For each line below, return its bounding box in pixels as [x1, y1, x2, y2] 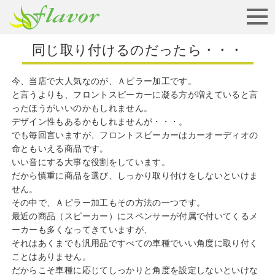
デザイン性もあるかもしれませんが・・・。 [11, 117, 188, 126]
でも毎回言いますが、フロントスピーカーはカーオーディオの [11, 130, 258, 140]
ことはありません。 [11, 252, 91, 261]
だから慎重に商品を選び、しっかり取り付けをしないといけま [11, 171, 258, 180]
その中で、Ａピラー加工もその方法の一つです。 [11, 198, 206, 207]
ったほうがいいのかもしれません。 [11, 103, 153, 113]
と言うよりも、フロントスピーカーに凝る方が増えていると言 [11, 90, 258, 99]
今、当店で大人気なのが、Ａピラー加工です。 [11, 76, 197, 86]
